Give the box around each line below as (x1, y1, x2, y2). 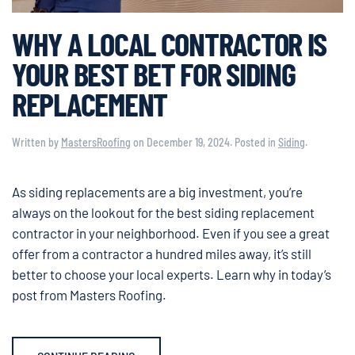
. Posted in (230, 135, 278, 149)
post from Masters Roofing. (12, 286, 166, 303)
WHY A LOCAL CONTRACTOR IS (12, 23, 327, 63)
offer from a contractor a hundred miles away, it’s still (12, 245, 311, 261)
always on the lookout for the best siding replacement (12, 204, 315, 220)
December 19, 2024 (147, 135, 230, 149)
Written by (12, 135, 61, 149)
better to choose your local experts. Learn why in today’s (12, 265, 331, 282)
